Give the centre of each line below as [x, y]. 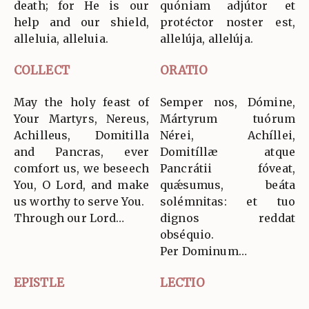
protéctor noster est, [228, 22]
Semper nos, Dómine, [228, 102]
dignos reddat [228, 218]
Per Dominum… [203, 251]
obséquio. [187, 235]
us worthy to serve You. [79, 202]
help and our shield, [81, 22]
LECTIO [182, 283]
